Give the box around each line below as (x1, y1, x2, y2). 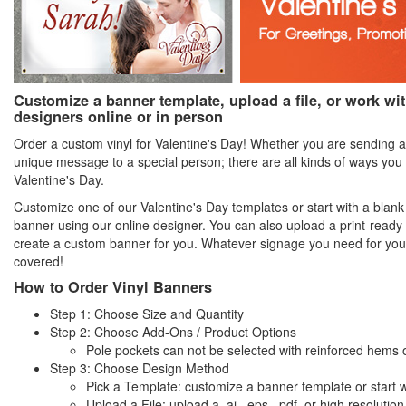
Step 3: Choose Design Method (50, 359, 229, 378)
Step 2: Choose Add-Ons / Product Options (50, 323, 296, 342)
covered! (14, 252, 63, 271)
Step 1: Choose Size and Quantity (50, 304, 244, 324)
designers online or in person (14, 106, 223, 128)
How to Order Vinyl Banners (14, 276, 212, 298)
